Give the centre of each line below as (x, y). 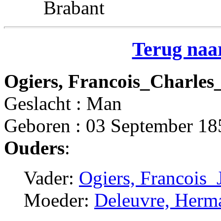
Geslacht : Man (63, 104)
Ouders (34, 148)
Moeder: (59, 200)
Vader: (51, 178)
